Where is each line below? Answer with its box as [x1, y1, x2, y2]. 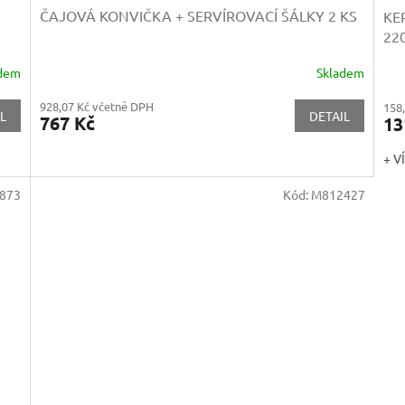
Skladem [316, 63, 364, 80]
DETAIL [308, 108, 350, 125]
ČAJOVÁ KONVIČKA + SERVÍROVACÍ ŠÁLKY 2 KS [40, 6, 358, 25]
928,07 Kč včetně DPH [40, 99, 155, 115]
